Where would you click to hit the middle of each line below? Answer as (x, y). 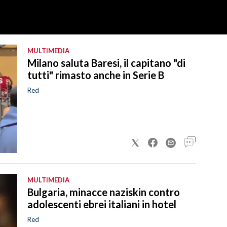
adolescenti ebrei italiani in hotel (102, 204)
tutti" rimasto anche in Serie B (96, 75)
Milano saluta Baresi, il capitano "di (106, 63)
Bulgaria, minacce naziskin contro (104, 192)
